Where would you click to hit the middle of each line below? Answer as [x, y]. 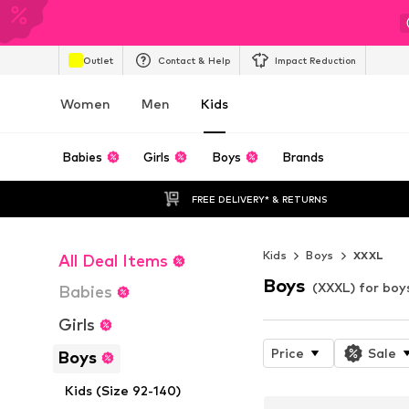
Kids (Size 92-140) [123, 390]
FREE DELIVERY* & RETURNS [259, 199]
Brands [304, 157]
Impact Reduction [315, 60]
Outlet [98, 60]
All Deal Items [113, 261]
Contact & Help [194, 60]
